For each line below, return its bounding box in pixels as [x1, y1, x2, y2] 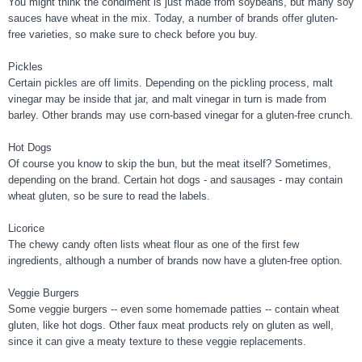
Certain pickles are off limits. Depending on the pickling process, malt [8, 77, 333, 90]
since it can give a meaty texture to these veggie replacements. [8, 335, 306, 348]
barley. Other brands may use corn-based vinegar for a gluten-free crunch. [8, 109, 353, 122]
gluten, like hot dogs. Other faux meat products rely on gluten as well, [8, 319, 334, 332]
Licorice [8, 222, 44, 235]
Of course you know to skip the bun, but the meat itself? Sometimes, [8, 158, 331, 170]
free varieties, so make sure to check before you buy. [8, 28, 258, 41]
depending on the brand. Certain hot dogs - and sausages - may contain [8, 174, 343, 187]
